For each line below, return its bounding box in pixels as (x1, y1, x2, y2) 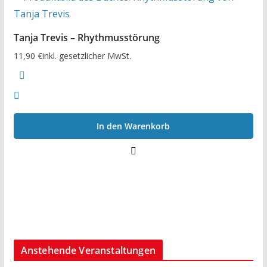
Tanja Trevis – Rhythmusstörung (13, 30, 160, 44)
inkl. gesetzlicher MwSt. (42, 49, 131, 61)
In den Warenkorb (97, 120, 170, 132)
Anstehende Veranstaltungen (20, 243, 156, 257)
